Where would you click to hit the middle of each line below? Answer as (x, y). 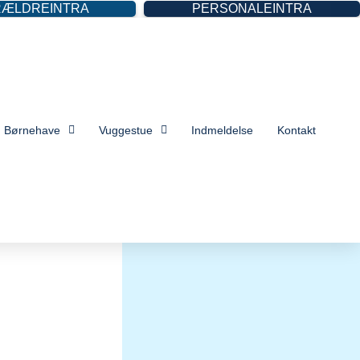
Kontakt (296, 130)
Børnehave (32, 130)
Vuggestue (125, 130)
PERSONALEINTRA (252, 8)
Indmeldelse (222, 130)
